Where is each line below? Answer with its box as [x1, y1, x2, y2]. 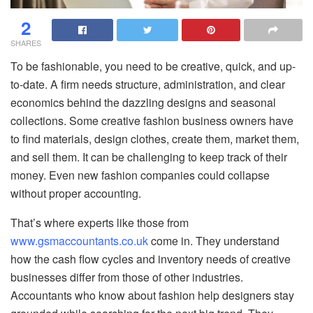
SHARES [10, 36, 41, 48]
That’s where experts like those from [10, 214, 189, 231]
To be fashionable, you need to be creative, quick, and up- [10, 57, 296, 74]
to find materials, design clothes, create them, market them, [10, 130, 299, 147]
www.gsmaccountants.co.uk [10, 232, 148, 249]
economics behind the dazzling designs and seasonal [10, 94, 276, 110]
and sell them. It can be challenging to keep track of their [10, 148, 287, 165]
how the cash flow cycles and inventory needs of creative [10, 250, 291, 267]
